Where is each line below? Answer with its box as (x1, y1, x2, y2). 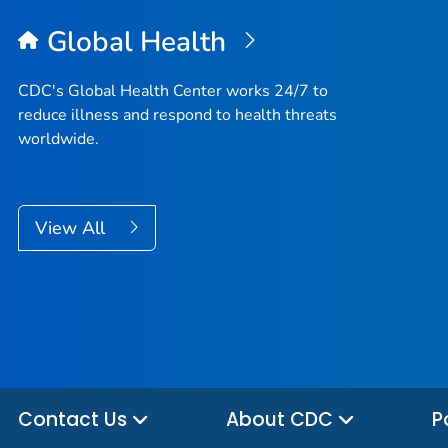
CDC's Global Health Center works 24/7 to (18, 80, 328, 103)
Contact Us (18, 406, 132, 434)
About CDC (226, 406, 338, 434)
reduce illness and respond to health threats (18, 104, 337, 127)
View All (35, 216, 110, 241)
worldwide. (18, 128, 99, 151)
